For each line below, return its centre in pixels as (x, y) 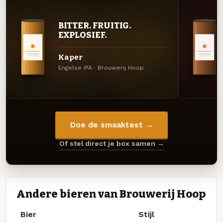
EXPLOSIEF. (82, 35)
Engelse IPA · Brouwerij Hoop (101, 68)
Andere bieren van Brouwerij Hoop (111, 194)
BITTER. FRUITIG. (95, 26)
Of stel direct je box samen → (111, 144)
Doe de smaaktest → (111, 125)
